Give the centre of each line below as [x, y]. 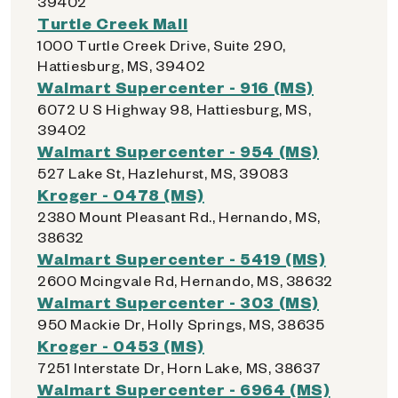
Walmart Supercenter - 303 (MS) [178, 302]
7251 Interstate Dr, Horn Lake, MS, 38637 [179, 367]
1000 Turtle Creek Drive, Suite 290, [162, 45]
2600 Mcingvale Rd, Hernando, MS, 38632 [185, 280]
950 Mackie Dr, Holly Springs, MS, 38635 [181, 324]
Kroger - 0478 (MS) [121, 194]
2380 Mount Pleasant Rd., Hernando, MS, [179, 216]
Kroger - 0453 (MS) [121, 345]
